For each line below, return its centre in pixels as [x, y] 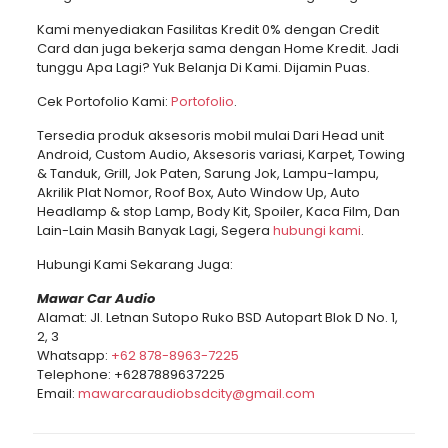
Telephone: [75, 374]
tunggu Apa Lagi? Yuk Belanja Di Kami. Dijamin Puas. [203, 67]
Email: [57, 393]
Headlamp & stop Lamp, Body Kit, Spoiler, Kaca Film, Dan [218, 211]
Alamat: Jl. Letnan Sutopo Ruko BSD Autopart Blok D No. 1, [217, 317]
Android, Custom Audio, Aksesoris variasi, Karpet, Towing [220, 154]
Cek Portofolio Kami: [103, 101]
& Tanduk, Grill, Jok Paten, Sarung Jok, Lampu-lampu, [207, 173]
